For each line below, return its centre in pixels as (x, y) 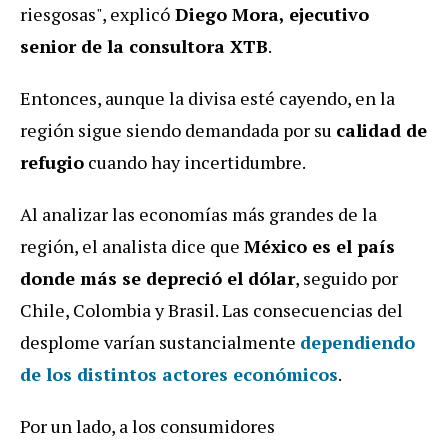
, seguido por (346, 278)
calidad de (381, 130)
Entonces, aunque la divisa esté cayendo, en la (207, 98)
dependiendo (357, 342)
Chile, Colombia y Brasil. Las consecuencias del (211, 310)
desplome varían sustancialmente (160, 342)
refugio (52, 162)
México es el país (319, 246)
